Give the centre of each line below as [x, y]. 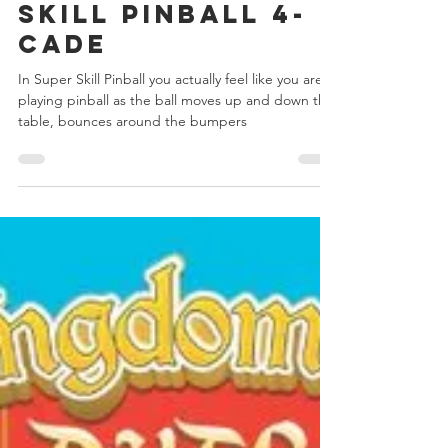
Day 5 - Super [135, 20]
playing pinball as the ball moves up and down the [176, 136]
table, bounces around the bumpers [132, 157]
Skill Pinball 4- [162, 50]
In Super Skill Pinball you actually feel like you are [170, 115]
